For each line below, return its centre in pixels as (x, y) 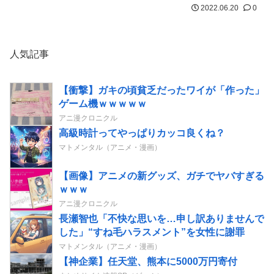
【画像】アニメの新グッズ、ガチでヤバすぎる (161, 176)
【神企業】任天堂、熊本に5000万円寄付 (148, 262)
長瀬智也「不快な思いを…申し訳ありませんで (161, 219)
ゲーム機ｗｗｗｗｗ (103, 104)
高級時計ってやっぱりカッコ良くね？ (142, 133)
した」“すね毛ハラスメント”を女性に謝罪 (152, 232)
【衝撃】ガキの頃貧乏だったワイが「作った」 (161, 91)
